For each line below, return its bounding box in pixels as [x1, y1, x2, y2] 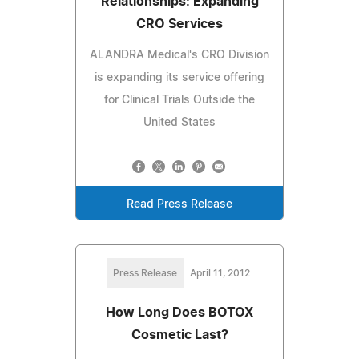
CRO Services [136, 17, 223, 30]
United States [143, 116, 216, 128]
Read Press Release [127, 198, 232, 210]
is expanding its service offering [95, 71, 264, 83]
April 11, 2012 [189, 268, 250, 278]
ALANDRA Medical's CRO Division [90, 49, 269, 61]
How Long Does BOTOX [106, 305, 253, 319]
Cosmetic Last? [131, 328, 228, 341]
